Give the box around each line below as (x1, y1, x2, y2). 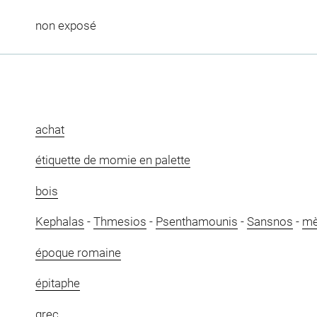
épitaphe (35, 276, 80, 291)
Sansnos (246, 214, 293, 229)
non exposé (35, 18, 96, 33)
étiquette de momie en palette (35, 153, 190, 168)
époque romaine (35, 245, 121, 260)
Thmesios (93, 214, 146, 229)
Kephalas (35, 214, 84, 229)
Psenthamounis (155, 214, 238, 229)
